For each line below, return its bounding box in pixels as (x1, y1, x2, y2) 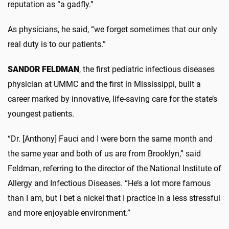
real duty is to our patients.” (8, 39, 106, 49)
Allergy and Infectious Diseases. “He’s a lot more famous (8, 178, 211, 188)
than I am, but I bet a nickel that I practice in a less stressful (8, 193, 220, 203)
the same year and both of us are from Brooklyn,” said (8, 148, 201, 158)
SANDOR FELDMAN (8, 64, 79, 74)
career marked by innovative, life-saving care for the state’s (8, 94, 217, 104)
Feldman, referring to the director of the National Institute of (8, 163, 221, 173)
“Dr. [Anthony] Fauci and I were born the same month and (8, 133, 213, 144)
